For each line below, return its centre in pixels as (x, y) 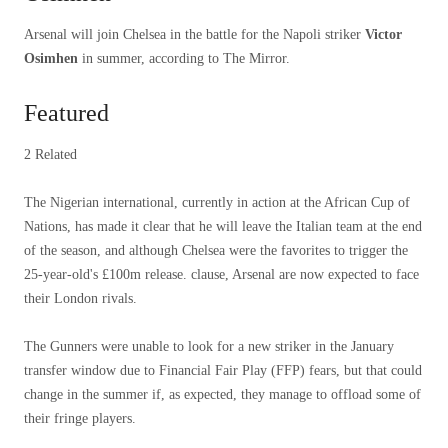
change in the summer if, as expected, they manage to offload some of (222, 394)
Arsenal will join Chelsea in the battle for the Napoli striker (194, 34)
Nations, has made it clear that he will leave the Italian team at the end (223, 226)
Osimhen (51, 58)
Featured (66, 113)
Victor (383, 34)
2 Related (50, 154)
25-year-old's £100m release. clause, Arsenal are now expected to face (221, 274)
